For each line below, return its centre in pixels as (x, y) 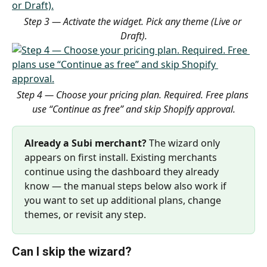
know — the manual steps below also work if (127, 186)
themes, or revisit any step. (85, 215)
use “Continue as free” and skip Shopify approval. (133, 109)
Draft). (133, 36)
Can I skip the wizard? (72, 252)
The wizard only (184, 143)
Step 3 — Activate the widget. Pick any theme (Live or (133, 21)
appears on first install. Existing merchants (122, 157)
